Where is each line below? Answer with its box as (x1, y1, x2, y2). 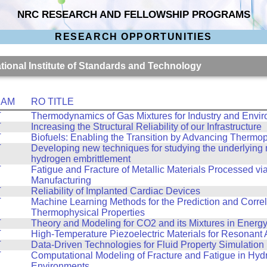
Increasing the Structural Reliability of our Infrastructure (30, 121, 262, 132)
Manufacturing (30, 175, 91, 185)
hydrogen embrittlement (30, 153, 131, 164)
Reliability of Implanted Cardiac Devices (30, 185, 200, 196)
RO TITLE (30, 96, 74, 107)
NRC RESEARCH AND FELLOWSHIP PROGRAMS (17, 8, 250, 20)
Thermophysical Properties (30, 207, 145, 218)
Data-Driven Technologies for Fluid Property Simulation (30, 239, 264, 250)
